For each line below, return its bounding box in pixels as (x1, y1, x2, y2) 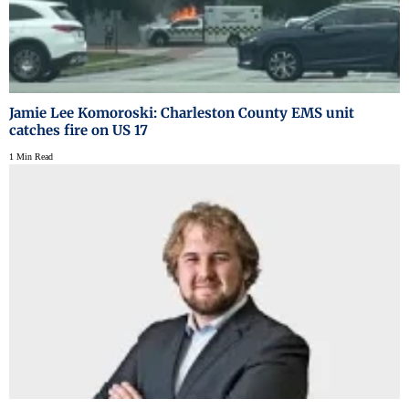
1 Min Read (9, 152, 53, 163)
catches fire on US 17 (9, 121, 148, 140)
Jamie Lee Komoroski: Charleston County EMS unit (9, 104, 354, 122)
